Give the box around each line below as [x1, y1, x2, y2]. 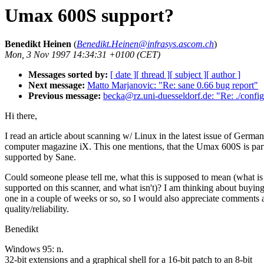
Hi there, [5, 111, 37, 121]
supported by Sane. [5, 152, 76, 163]
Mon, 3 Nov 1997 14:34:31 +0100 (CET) [5, 49, 160, 60]
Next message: [28, 80, 85, 91]
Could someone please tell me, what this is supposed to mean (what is [5, 172, 263, 183]
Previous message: [28, 91, 101, 101]
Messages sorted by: [28, 70, 108, 80]
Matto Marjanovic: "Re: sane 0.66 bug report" [87, 80, 258, 91]
